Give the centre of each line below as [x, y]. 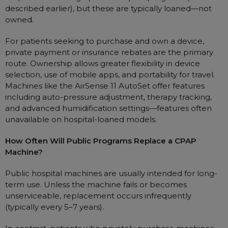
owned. [19, 20]
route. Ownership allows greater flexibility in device [103, 63]
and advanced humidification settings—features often [108, 108]
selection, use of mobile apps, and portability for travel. [110, 75]
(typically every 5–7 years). [54, 207]
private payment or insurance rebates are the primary [109, 52]
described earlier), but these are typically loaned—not [108, 8]
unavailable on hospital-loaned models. [81, 119]
